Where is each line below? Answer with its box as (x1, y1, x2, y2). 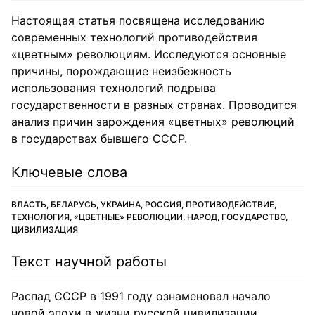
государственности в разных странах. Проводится (11, 98, 297, 112)
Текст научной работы (11, 253, 167, 270)
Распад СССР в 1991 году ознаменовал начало (11, 289, 271, 303)
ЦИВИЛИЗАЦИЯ (11, 224, 78, 235)
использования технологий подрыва (11, 81, 216, 95)
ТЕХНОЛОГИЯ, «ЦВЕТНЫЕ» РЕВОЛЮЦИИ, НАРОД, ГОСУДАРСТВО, (11, 212, 288, 222)
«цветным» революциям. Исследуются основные (11, 47, 286, 61)
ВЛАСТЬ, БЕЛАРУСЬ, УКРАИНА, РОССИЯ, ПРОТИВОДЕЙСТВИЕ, (11, 199, 276, 210)
